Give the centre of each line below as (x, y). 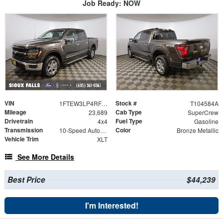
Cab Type (129, 112)
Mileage (15, 112)
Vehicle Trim (22, 139)
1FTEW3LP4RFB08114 (104, 103)
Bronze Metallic (197, 130)
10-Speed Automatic (103, 130)
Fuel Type (129, 121)
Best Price (26, 179)
